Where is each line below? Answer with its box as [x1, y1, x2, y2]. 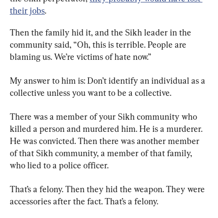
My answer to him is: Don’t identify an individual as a [10, 75, 207, 86]
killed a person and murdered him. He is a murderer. [10, 123, 204, 134]
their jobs [10, 5, 45, 16]
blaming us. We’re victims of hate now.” [10, 51, 151, 62]
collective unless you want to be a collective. [10, 87, 171, 98]
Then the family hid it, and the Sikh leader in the [10, 27, 193, 37]
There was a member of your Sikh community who [10, 111, 199, 122]
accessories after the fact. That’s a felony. [10, 196, 158, 206]
